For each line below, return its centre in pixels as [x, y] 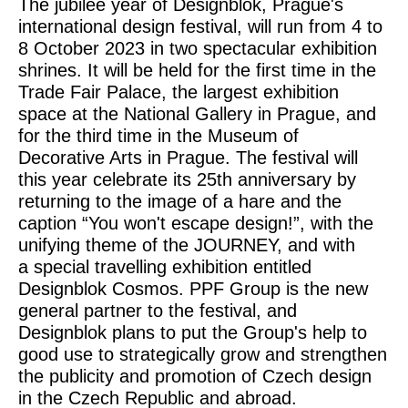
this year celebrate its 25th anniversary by [187, 179]
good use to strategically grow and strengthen [203, 354]
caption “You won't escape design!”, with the [196, 223]
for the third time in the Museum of [158, 136]
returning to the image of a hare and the [180, 201]
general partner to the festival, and [158, 311]
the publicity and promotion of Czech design [195, 376]
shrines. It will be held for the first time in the [197, 70]
